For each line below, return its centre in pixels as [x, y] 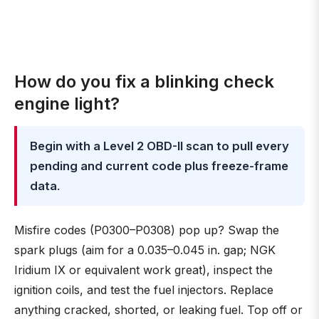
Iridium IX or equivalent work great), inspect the [143, 270]
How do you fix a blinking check [144, 82]
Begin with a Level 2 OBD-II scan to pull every [159, 146]
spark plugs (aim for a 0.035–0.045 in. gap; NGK [145, 250]
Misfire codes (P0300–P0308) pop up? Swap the [147, 230]
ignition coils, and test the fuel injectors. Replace [144, 290]
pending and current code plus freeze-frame [159, 166]
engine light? [67, 104]
